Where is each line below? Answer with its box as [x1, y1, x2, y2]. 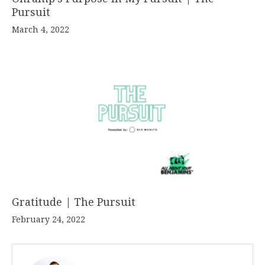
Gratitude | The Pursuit [12, 196, 135, 209]
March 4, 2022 [12, 24, 69, 34]
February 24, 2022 [12, 215, 85, 225]
